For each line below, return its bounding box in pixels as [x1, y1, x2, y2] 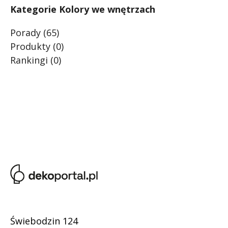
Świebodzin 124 [10, 214, 78, 227]
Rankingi [10, 53, 48, 66]
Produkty [10, 40, 50, 52]
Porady [10, 26, 41, 39]
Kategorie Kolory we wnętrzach [10, 3, 155, 15]
